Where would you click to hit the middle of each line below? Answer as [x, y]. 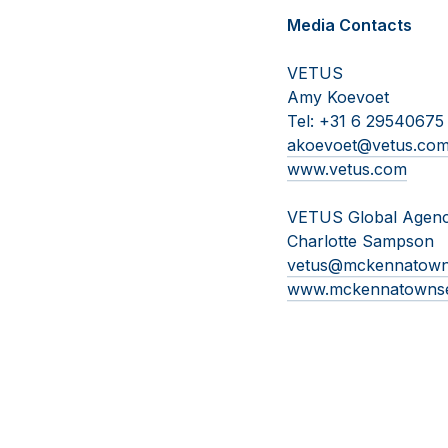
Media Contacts [349, 24]
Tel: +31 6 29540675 [365, 120]
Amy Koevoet [338, 96]
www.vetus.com [347, 168]
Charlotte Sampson [360, 240]
